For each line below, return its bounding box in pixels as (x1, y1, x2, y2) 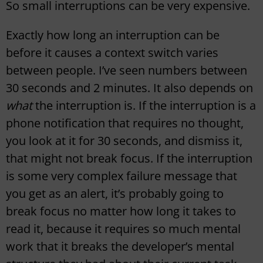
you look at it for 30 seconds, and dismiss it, (6, 133, 242, 149)
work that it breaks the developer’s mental (6, 238, 234, 255)
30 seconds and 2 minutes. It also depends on (6, 80, 253, 96)
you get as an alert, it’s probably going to (6, 186, 224, 202)
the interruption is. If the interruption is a (35, 97, 256, 114)
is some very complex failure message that (6, 168, 237, 184)
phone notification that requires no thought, (6, 115, 244, 131)
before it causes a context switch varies (6, 45, 218, 61)
